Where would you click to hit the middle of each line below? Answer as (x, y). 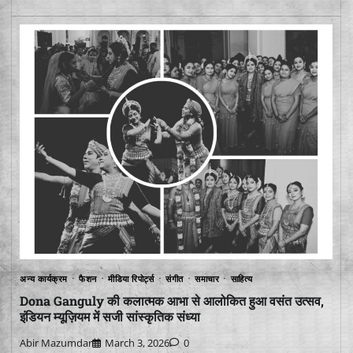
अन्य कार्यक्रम (44, 278)
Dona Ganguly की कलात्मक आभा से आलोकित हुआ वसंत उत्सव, (172, 301)
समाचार (207, 278)
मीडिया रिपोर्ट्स (131, 278)
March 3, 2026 (137, 342)
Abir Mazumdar (56, 342)
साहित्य (242, 278)
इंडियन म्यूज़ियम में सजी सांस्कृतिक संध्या (110, 317)
